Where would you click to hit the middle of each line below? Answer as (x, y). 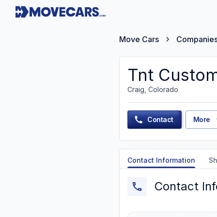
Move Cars (139, 39)
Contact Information (161, 160)
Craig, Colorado (153, 89)
